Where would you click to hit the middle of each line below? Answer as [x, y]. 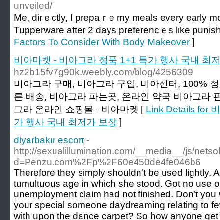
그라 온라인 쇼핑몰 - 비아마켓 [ [80, 109]
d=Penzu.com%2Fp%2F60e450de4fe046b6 [107, 162]
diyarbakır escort [49, 140]
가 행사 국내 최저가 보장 [65, 122]
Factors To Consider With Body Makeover [102, 42]
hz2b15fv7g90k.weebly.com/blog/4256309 [103, 72]
